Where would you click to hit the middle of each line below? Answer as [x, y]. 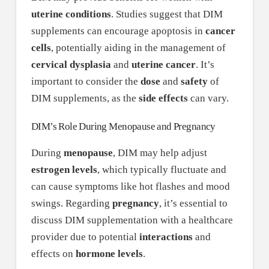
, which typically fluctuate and [162, 170]
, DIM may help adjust [160, 153]
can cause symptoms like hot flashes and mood [130, 187]
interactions [166, 237]
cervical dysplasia [71, 65]
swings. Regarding [71, 204]
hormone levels [109, 254]
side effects [163, 98]
